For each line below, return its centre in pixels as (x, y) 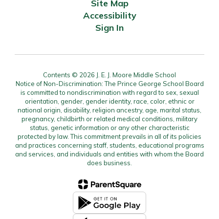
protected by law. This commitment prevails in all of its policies (109, 136)
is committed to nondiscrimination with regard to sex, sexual (109, 92)
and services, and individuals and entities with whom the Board (109, 154)
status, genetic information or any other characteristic (109, 128)
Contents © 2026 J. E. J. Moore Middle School (109, 75)
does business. (109, 163)
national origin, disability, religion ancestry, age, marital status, (109, 110)
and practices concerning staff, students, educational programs (109, 145)
